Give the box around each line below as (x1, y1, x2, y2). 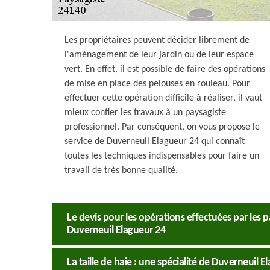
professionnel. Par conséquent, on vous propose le (64, 122, 260, 132)
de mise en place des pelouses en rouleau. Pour (64, 79, 250, 89)
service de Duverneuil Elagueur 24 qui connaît (64, 137, 245, 146)
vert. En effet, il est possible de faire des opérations (64, 64, 265, 74)
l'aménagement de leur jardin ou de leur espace (64, 50, 254, 60)
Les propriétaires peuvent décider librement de (64, 36, 250, 45)
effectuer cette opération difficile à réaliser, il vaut (64, 93, 262, 103)
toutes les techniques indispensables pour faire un (64, 151, 259, 161)
